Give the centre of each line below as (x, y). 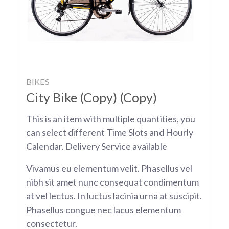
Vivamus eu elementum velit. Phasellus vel (109, 168)
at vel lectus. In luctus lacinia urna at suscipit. (114, 196)
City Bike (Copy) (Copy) (91, 97)
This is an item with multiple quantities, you (111, 119)
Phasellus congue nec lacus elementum (104, 210)
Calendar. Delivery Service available (97, 146)
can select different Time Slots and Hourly (110, 133)
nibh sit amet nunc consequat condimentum (112, 182)
